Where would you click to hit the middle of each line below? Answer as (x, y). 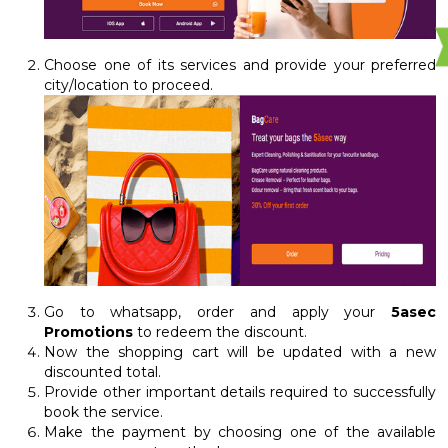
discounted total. (102, 372)
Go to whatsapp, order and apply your (217, 312)
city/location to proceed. (128, 85)
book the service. (103, 412)
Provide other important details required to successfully (240, 392)
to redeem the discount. (220, 332)
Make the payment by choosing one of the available (240, 432)
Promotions (88, 332)
